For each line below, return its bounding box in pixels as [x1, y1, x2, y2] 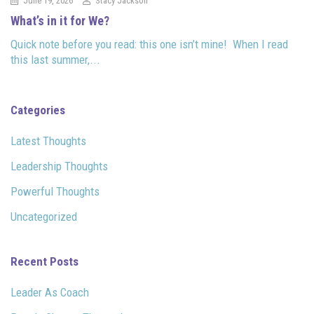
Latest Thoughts [11, 133, 86, 148]
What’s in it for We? [11, 13, 109, 28]
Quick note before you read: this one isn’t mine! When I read [11, 36, 288, 51]
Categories [11, 102, 65, 117]
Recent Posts [11, 254, 78, 268]
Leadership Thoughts [11, 158, 108, 173]
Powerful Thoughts [11, 184, 100, 198]
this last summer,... [11, 52, 100, 67]
